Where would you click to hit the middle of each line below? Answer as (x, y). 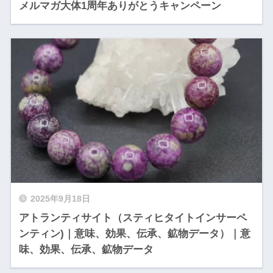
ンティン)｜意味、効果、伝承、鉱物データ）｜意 (134, 234)
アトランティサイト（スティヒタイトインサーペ (133, 218)
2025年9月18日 (60, 199)
